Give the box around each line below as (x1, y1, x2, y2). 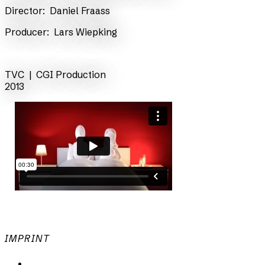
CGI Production (36, 68, 106, 80)
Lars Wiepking (54, 25, 117, 38)
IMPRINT (5, 232, 50, 245)
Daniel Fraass (50, 4, 110, 17)
